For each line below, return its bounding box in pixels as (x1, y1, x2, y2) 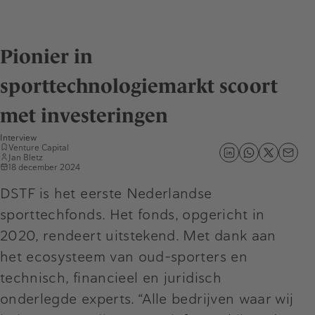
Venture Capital (8, 142, 69, 153)
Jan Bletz (8, 152, 43, 162)
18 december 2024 (8, 162, 80, 172)
